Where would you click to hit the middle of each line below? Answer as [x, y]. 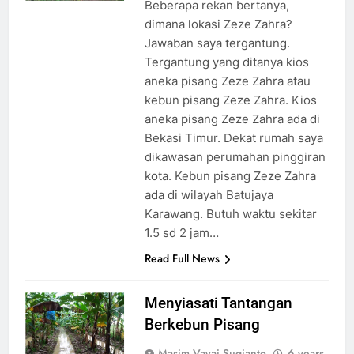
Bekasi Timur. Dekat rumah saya [233, 138]
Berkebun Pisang [202, 325]
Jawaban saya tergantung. [217, 43]
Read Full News [182, 259]
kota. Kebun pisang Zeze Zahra [230, 176]
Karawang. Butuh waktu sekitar [230, 214]
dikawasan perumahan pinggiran [235, 157]
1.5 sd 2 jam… [181, 233]
